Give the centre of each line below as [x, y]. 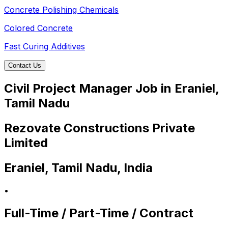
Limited [26, 142]
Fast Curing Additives [45, 47]
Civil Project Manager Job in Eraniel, [111, 89]
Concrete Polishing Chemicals [61, 10]
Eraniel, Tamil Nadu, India [78, 167]
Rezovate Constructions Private [99, 128]
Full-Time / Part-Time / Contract [99, 213]
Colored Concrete [38, 28]
